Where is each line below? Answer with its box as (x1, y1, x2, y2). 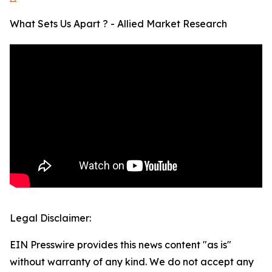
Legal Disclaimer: (10, 212, 91, 225)
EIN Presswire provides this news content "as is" (10, 239, 231, 251)
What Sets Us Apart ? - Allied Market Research (10, 18, 227, 30)
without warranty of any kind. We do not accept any (10, 256, 254, 268)
